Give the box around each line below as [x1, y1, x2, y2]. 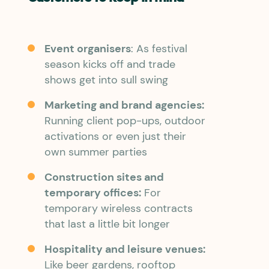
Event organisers [44, 41, 131, 56]
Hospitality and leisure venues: [44, 241, 205, 256]
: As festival [130, 41, 187, 56]
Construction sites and [44, 169, 164, 184]
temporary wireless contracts [44, 201, 193, 215]
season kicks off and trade [44, 57, 175, 71]
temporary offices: [44, 185, 141, 199]
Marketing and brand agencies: [44, 98, 204, 112]
